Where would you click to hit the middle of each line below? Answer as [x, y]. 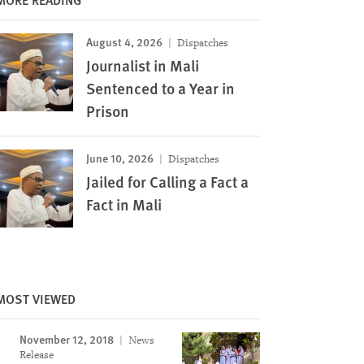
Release [36, 355]
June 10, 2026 [119, 158]
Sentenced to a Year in [160, 88]
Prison [107, 111]
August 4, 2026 [124, 41]
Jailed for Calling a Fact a [167, 182]
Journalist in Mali [142, 65]
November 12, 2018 [66, 339]
